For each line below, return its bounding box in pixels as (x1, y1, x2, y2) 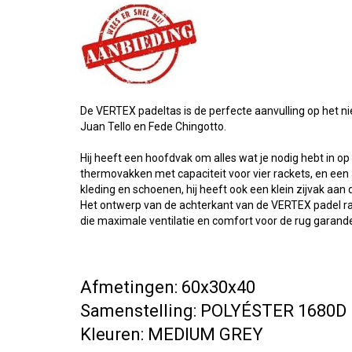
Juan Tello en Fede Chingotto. (80, 120, 226, 133)
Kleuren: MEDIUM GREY (80, 324, 263, 344)
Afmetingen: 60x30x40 (80, 277, 255, 297)
